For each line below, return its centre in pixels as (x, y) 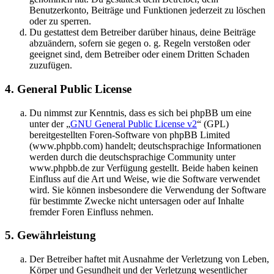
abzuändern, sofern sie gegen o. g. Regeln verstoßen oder (140, 43)
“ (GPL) (213, 124)
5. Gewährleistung (50, 235)
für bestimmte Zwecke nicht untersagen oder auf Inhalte (137, 201)
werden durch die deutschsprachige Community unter (132, 157)
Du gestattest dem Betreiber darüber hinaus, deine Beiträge (143, 32)
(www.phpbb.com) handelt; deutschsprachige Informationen (145, 146)
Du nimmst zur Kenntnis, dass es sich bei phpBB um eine (140, 113)
